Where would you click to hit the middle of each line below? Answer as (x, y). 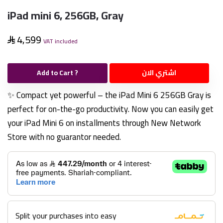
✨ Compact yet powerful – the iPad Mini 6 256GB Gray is (109, 95)
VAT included (60, 41)
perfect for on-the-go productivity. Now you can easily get (111, 109)
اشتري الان (159, 73)
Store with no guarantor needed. (64, 137)
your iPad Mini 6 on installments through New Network (104, 123)
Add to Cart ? (57, 73)
